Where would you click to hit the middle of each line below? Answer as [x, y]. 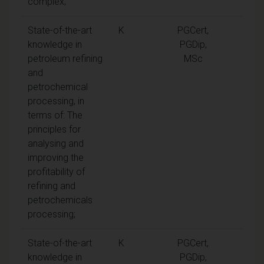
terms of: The [55, 115]
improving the [56, 157]
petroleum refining [65, 58]
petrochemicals [60, 200]
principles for [54, 129]
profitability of [56, 171]
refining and [52, 186]
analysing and [56, 143]
